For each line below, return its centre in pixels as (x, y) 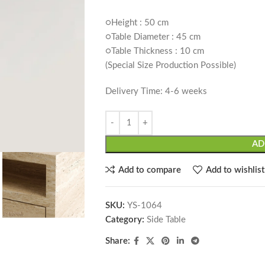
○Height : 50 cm (137, 23)
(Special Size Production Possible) (170, 66)
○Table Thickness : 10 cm (154, 51)
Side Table (166, 220)
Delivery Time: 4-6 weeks (156, 92)
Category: (125, 220)
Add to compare (149, 170)
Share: (117, 241)
